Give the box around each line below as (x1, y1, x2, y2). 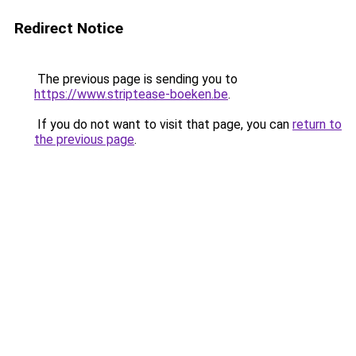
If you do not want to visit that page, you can (34, 117, 292, 132)
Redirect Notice (14, 19, 123, 37)
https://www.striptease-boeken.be (34, 87, 228, 102)
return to (292, 117, 342, 132)
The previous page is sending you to (34, 72, 238, 87)
